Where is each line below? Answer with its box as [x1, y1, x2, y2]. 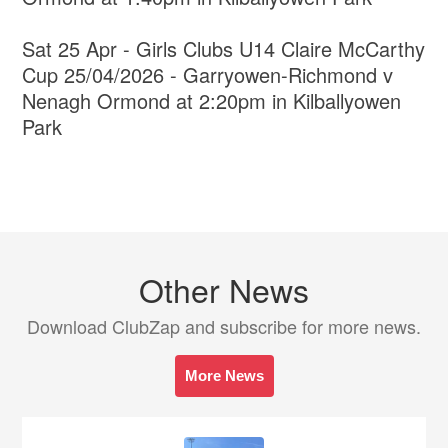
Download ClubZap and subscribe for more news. [27, 313, 421, 340]
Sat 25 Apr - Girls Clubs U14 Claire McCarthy [22, 34, 426, 64]
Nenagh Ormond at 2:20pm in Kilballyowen [22, 86, 402, 116]
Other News [139, 266, 309, 313]
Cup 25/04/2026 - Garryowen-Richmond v [22, 60, 394, 90]
